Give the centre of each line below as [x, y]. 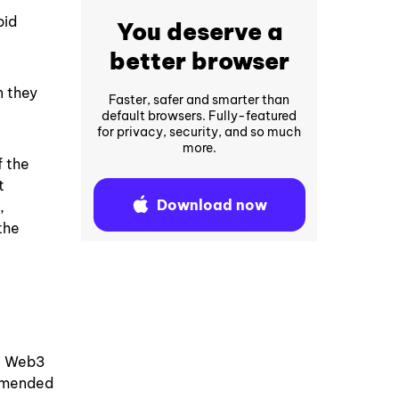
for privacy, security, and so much [199, 132]
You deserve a [199, 32]
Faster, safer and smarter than [199, 100]
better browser [199, 61]
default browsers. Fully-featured [199, 116]
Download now [212, 204]
